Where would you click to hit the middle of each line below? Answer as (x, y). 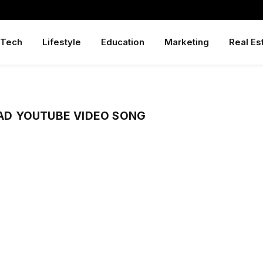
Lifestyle (62, 42)
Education (123, 42)
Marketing (187, 42)
